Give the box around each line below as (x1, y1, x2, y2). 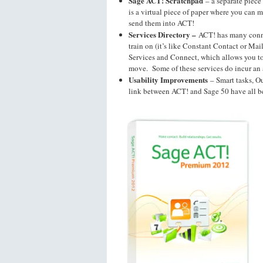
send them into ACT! (129, 18, 194, 28)
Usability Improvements (129, 74, 208, 85)
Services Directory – (129, 29, 196, 40)
